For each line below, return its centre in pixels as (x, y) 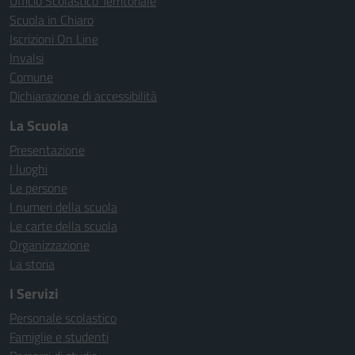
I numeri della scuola (63, 207)
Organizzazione (50, 245)
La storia (32, 264)
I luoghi (29, 169)
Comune (31, 77)
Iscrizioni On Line (54, 39)
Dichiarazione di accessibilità (83, 96)
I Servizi (34, 294)
